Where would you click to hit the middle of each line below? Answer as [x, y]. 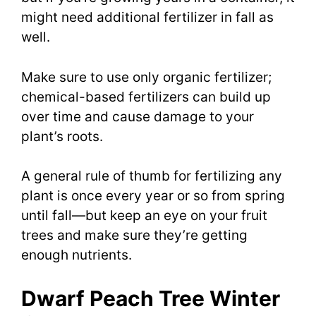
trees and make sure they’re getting [134, 236]
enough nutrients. [77, 255]
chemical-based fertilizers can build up [146, 97]
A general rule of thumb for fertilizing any [152, 176]
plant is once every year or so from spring [153, 196]
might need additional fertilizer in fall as [147, 18]
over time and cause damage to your [138, 116]
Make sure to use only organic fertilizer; [146, 77]
